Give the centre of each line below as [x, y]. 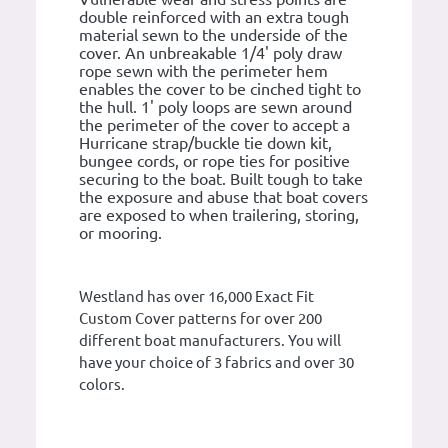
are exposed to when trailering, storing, [219, 214]
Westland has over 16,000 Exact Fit [196, 296]
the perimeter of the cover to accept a [214, 124]
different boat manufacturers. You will [210, 340]
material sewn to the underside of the [213, 34]
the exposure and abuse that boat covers [223, 196]
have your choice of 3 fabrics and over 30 [216, 362]
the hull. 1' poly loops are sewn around [215, 106]
